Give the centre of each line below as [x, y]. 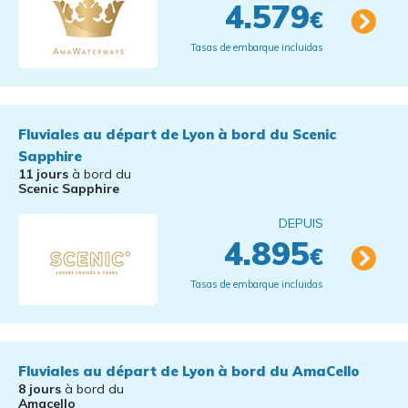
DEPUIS [301, 223]
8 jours [40, 389]
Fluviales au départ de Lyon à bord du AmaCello [189, 371]
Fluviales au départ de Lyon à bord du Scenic [177, 134]
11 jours [43, 174]
